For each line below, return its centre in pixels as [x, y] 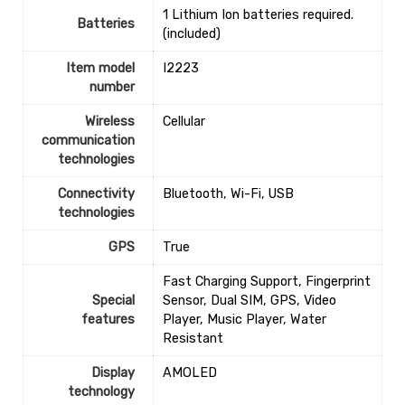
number [112, 88]
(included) [191, 34]
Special [113, 301]
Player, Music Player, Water [244, 320]
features [108, 320]
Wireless [109, 122]
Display [113, 373]
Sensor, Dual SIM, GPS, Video [249, 301]
